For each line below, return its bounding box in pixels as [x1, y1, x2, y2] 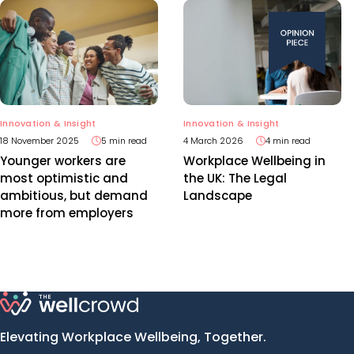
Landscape [183, 186, 252, 204]
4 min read [265, 134, 311, 147]
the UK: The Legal [183, 169, 287, 186]
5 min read [101, 134, 147, 147]
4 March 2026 [183, 134, 243, 147]
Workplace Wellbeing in [183, 152, 326, 169]
